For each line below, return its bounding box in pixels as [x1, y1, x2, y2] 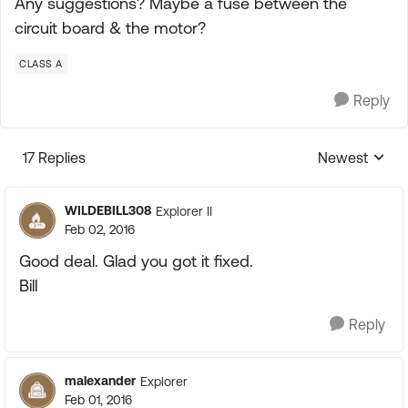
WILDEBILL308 [65, 203, 151, 218]
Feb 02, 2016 [65, 222, 135, 237]
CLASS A [19, 58, 63, 69]
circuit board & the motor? [15, 18, 206, 37]
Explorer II [156, 203, 212, 219]
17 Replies [23, 149, 86, 166]
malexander [65, 373, 136, 388]
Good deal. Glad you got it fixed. [19, 251, 253, 270]
